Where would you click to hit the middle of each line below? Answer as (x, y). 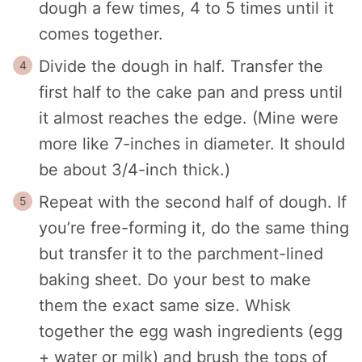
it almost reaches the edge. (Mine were (189, 118)
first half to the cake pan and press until (191, 92)
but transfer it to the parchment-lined (181, 253)
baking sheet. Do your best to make (175, 279)
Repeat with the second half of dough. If (193, 202)
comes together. (101, 34)
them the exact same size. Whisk (165, 305)
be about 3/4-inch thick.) (135, 169)
